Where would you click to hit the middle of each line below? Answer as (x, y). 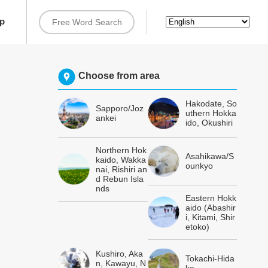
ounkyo (199, 166)
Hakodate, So (211, 104)
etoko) (197, 226)
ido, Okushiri (209, 123)
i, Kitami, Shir (210, 217)
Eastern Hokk (211, 198)
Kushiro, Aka (120, 254)
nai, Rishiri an (122, 169)
